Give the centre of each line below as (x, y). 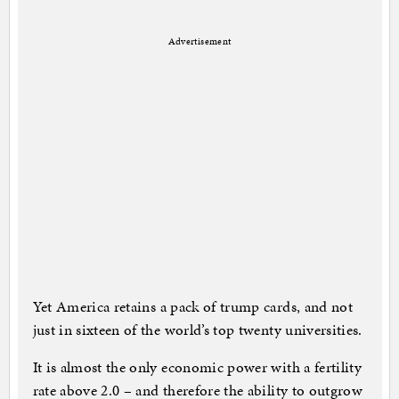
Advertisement (199, 42)
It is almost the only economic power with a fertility (197, 367)
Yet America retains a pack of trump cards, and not (193, 307)
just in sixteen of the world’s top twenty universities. (197, 330)
